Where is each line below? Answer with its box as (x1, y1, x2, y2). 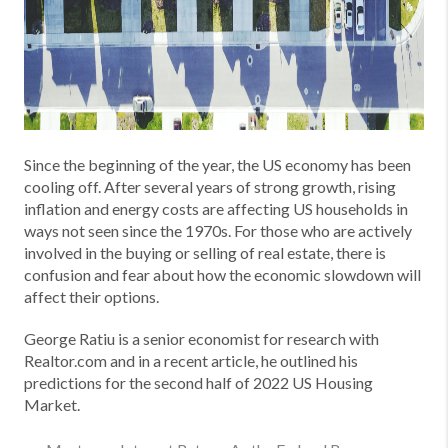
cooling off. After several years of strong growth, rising (24, 177, 396, 197)
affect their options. (24, 287, 159, 307)
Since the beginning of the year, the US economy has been (24, 155, 411, 175)
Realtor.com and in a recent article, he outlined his (24, 351, 358, 371)
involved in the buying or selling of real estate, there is (24, 243, 386, 263)
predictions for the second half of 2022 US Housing (24, 373, 373, 393)
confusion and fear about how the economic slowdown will (24, 265, 421, 285)
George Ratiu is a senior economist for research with (24, 329, 379, 349)
